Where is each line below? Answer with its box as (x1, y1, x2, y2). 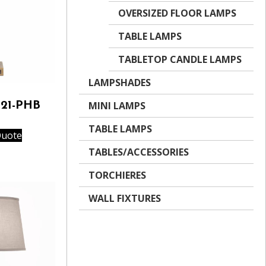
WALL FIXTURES (88, 192, 161, 205)
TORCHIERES (88, 169, 146, 182)
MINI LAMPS (88, 99, 145, 112)
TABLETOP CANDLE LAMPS (118, 53, 242, 66)
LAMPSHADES (88, 76, 151, 89)
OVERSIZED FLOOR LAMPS (118, 7, 236, 20)
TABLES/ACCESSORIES (88, 145, 189, 159)
